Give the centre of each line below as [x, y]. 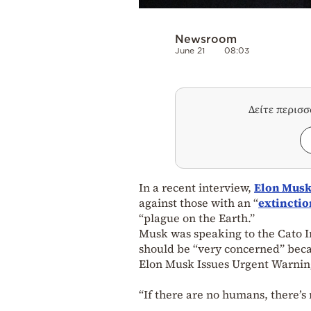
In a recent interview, [196, 188]
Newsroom [206, 39]
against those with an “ [199, 203]
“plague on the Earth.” [197, 218]
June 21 [190, 51]
